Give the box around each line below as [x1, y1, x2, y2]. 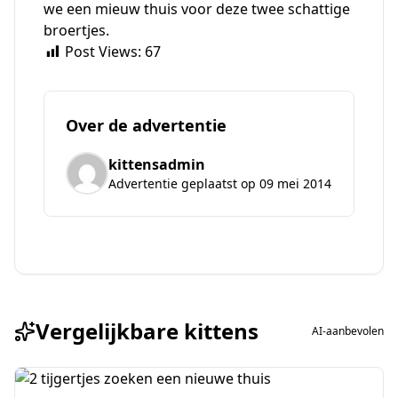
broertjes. [44, 20, 109, 40]
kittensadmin [108, 155, 205, 174]
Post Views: [65, 42, 141, 61]
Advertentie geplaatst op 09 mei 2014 [108, 175, 331, 192]
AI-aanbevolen [312, 323, 384, 338]
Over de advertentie [66, 115, 227, 136]
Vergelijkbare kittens [36, 316, 259, 346]
